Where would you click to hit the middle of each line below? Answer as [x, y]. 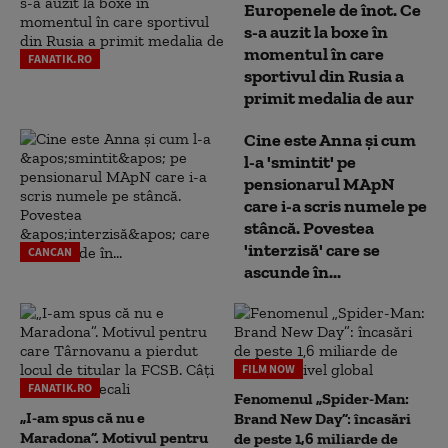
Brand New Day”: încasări [322, 418]
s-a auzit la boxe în [316, 31]
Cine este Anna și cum [330, 139]
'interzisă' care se [312, 249]
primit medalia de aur [329, 97]
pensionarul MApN [319, 183]
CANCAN [50, 251]
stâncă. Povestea [309, 227]
